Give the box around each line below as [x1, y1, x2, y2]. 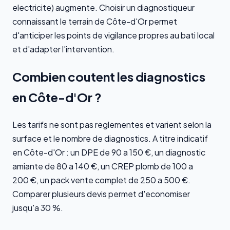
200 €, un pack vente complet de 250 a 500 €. [12, 174, 190, 185]
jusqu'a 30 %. [12, 202, 63, 213]
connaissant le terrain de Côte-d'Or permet [12, 15, 177, 27]
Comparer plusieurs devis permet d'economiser [12, 188, 190, 199]
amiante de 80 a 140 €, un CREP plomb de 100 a [12, 160, 193, 171]
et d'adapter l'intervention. [12, 43, 114, 54]
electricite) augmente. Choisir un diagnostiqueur [12, 2, 195, 13]
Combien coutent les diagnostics [12, 68, 205, 84]
